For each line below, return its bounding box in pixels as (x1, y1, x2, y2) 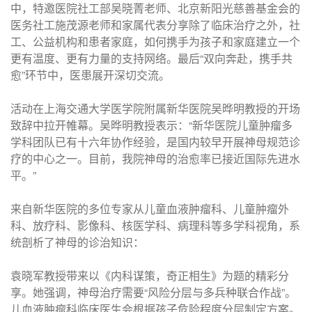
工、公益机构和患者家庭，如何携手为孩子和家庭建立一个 (10, 33, 300, 49)
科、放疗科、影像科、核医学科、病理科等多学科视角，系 (10, 217, 300, 233)
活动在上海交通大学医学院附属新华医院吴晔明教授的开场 (10, 100, 300, 116)
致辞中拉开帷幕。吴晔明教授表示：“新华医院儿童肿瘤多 (10, 117, 292, 133)
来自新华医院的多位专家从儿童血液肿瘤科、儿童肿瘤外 (10, 201, 289, 217)
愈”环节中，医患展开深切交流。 (10, 67, 170, 83)
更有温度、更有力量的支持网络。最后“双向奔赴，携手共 (10, 50, 292, 66)
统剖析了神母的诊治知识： (10, 234, 144, 250)
